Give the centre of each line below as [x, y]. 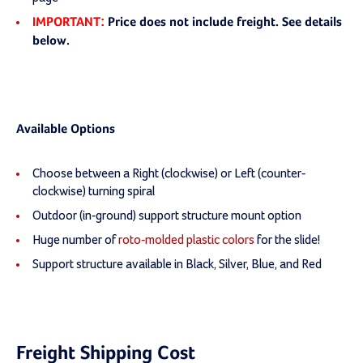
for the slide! [287, 239]
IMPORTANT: [70, 22]
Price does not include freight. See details [225, 22]
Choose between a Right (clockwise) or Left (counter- [169, 173]
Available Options [66, 129]
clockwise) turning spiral [94, 191]
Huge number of [75, 239]
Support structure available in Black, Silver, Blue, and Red [177, 264]
